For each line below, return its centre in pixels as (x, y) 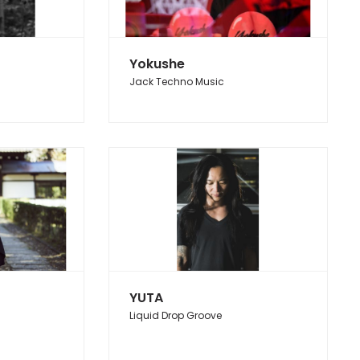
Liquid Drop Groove (175, 316)
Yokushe (157, 64)
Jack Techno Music (176, 82)
